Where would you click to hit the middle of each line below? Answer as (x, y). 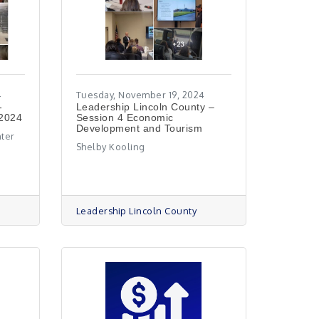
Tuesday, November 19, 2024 (140, 95)
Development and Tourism (139, 128)
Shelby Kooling (110, 147)
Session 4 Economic (125, 117)
